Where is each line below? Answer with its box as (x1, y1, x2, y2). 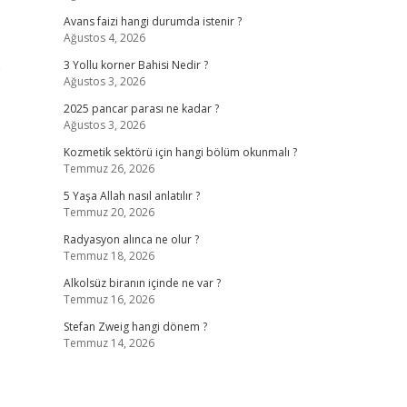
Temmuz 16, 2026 (63, 292, 154, 307)
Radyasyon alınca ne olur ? (63, 232, 199, 247)
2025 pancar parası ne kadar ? (63, 101, 219, 116)
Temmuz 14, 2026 (63, 335, 154, 351)
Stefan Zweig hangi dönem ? (63, 319, 207, 334)
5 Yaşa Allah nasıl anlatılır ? (63, 188, 200, 203)
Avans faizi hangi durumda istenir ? (63, 14, 242, 29)
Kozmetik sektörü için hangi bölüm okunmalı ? (63, 144, 297, 160)
